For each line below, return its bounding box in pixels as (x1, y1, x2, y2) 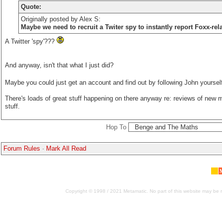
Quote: (20, 3, 41, 10)
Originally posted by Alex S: (20, 15, 101, 23)
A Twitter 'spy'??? (5, 38, 56, 45)
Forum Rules (3, 145, 40, 152)
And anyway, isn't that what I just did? (5, 61, 113, 69)
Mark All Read (46, 145, 86, 152)
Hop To (106, 123, 126, 131)
